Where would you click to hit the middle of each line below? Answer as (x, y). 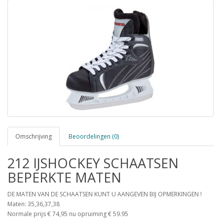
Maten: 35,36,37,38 (34, 204)
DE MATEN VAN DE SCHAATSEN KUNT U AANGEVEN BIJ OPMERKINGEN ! (105, 194)
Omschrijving (34, 136)
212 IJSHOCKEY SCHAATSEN (93, 163)
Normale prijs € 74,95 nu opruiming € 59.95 (68, 214)
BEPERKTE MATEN (64, 177)
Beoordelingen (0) (94, 136)
